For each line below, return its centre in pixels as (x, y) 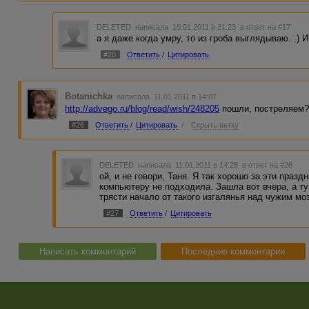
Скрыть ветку (215, 124)
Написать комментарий (88, 252)
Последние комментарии (233, 252)
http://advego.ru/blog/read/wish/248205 (142, 108)
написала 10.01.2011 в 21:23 (187, 27)
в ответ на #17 (266, 27)
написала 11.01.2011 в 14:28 (189, 165)
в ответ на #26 (268, 165)
